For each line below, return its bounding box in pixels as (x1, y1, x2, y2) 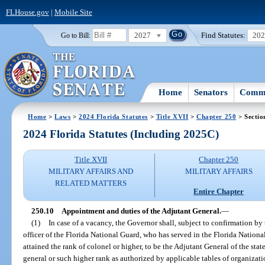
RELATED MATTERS (55, 179, 127, 188)
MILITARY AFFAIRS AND (49, 167, 134, 176)
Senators (194, 87, 228, 97)
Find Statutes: (201, 30, 246, 40)
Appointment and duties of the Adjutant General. (61, 206, 221, 215)
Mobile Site (54, 7, 92, 17)
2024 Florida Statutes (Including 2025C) (23, 128, 219, 141)
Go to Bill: (60, 31, 91, 39)
